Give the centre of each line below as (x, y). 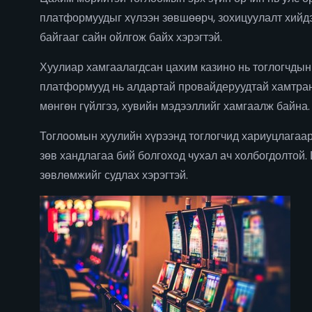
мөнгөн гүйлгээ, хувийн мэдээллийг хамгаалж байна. (175, 106)
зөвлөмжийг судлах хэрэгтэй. (114, 175)
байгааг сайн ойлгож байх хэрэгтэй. (131, 37)
